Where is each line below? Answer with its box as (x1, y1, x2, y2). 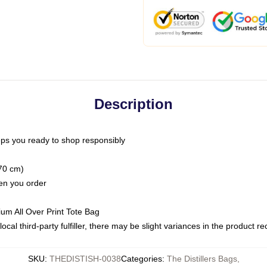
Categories (120, 254, 162, 263)
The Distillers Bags (166, 254, 237, 263)
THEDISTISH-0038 (49, 254, 121, 263)
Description (94, 96, 173, 112)
